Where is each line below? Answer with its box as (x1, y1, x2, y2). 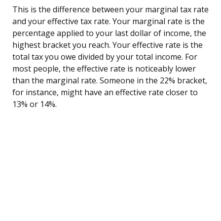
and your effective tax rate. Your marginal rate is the (12, 16, 205, 27)
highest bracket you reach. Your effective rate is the (12, 39, 203, 51)
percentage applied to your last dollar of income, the (12, 28, 206, 39)
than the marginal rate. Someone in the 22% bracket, (12, 75, 207, 86)
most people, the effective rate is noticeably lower (12, 63, 196, 74)
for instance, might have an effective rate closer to (12, 87, 198, 98)
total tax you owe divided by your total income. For (12, 51, 197, 63)
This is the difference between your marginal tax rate (12, 4, 209, 15)
